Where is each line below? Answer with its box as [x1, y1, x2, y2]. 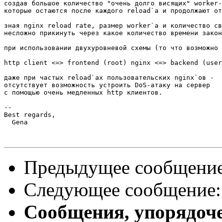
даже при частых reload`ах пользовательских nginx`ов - [4, 74, 214, 82]
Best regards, [4, 111, 55, 119]
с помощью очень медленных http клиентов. [4, 89, 163, 97]
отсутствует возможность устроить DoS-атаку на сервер [4, 81, 210, 89]
